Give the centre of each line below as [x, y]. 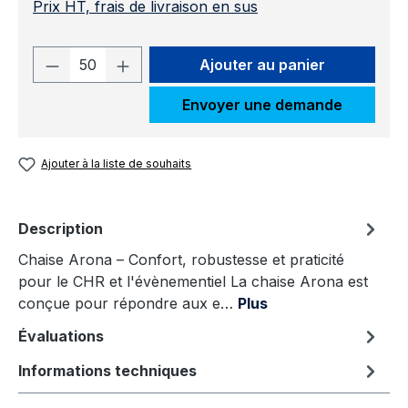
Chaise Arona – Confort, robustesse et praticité [181, 260]
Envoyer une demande [262, 105]
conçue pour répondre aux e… [128, 304]
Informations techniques [107, 371]
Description [61, 229]
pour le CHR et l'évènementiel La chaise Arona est [193, 282]
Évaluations [61, 337]
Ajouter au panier [262, 65]
